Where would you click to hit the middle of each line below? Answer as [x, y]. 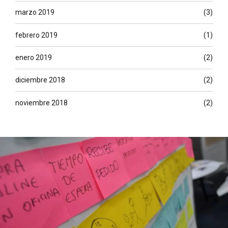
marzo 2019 [35, 12]
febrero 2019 [36, 35]
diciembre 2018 [40, 80]
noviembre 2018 [41, 103]
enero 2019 [34, 57]
